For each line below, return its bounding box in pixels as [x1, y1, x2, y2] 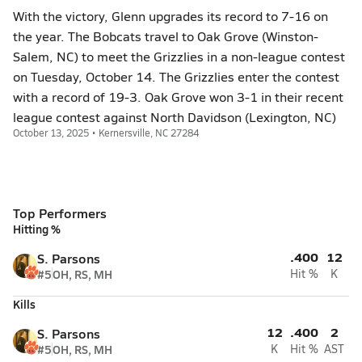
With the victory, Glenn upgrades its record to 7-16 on [13, 7, 328, 24]
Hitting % [13, 221, 61, 237]
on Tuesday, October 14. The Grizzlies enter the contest [13, 68, 339, 85]
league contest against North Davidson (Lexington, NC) [13, 108, 336, 125]
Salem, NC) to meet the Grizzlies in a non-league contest [13, 48, 345, 65]
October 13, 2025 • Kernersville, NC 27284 [13, 126, 199, 139]
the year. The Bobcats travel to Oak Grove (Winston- [13, 27, 318, 44]
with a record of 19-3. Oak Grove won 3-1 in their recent [13, 88, 343, 105]
